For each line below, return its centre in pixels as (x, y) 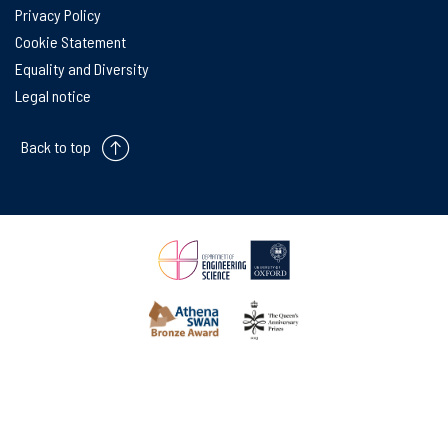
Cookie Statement (70, 42)
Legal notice (53, 96)
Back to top (56, 147)
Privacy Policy (58, 15)
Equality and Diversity (82, 69)
